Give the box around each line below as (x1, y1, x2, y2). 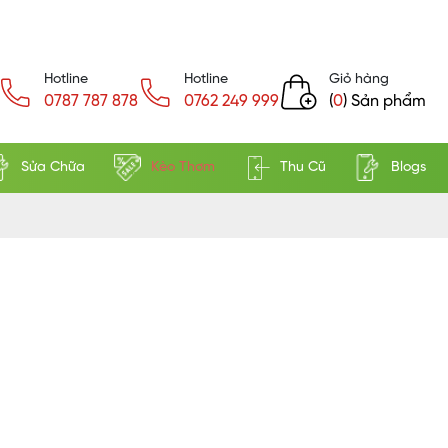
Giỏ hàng (329, 72, 389, 88)
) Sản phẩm (343, 93, 426, 111)
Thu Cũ (279, 160, 326, 176)
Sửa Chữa (21, 160, 86, 176)
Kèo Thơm (150, 160, 215, 176)
